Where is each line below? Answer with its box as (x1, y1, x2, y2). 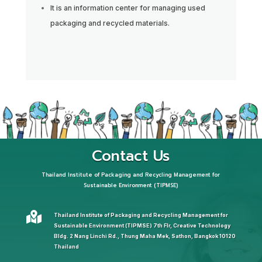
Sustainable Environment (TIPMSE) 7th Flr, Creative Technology (53, 222, 230, 229)
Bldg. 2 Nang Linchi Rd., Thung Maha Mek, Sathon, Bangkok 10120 (53, 233, 236, 240)
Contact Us (92, 145, 170, 168)
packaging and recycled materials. (50, 18, 170, 27)
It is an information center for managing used (50, 3, 205, 12)
